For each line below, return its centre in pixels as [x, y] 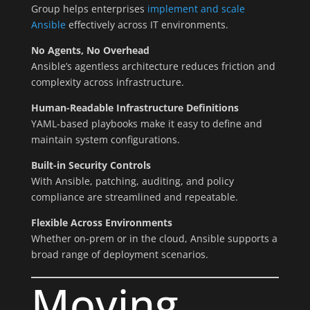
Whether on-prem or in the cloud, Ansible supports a [154, 238]
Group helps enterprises [89, 9]
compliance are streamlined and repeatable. [134, 197]
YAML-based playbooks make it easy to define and [146, 124]
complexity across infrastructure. [107, 82]
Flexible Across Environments [101, 222]
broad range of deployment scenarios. [119, 254]
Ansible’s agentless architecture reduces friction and [153, 66]
